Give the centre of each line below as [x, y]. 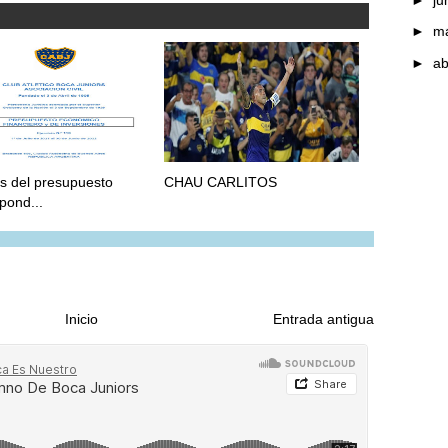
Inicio [81, 319]
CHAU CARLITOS [220, 182]
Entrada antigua [323, 319]
